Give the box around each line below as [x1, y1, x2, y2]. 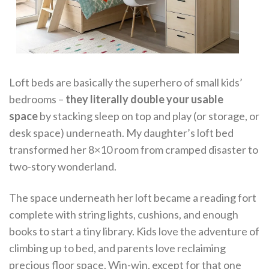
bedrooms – [9, 92, 65, 106]
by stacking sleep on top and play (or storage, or [38, 109, 259, 123]
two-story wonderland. [9, 160, 116, 174]
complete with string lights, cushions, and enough [9, 207, 238, 221]
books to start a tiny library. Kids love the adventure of [9, 224, 259, 238]
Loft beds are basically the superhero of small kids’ [9, 76, 243, 89]
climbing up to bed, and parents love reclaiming [9, 241, 226, 255]
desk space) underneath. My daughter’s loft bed [9, 126, 234, 140]
